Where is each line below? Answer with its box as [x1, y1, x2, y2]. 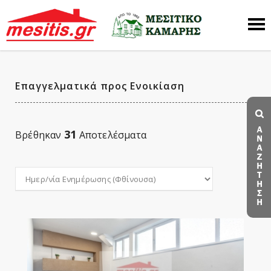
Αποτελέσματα [76, 128, 147, 142]
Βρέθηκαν [15, 128, 64, 142]
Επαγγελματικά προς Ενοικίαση [15, 79, 184, 93]
